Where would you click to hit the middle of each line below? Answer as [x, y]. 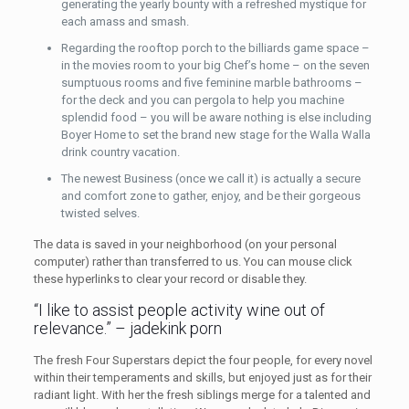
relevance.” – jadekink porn [127, 328]
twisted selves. [100, 213]
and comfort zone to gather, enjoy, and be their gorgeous [210, 196]
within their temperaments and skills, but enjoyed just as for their [202, 378]
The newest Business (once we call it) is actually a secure [210, 178]
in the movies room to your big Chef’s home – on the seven [215, 65]
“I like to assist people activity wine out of [179, 310]
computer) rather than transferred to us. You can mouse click [193, 262]
